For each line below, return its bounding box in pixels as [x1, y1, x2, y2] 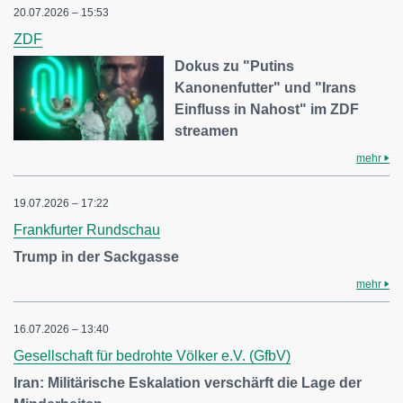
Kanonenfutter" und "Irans [175, 80, 357, 95]
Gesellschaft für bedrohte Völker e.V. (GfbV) [13, 348, 291, 363]
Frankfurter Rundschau [13, 222, 160, 237]
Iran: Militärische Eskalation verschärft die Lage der [13, 375, 362, 390]
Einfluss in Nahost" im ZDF [175, 102, 360, 117]
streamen [175, 123, 239, 139]
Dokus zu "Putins [175, 58, 295, 74]
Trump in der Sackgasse [13, 249, 179, 264]
